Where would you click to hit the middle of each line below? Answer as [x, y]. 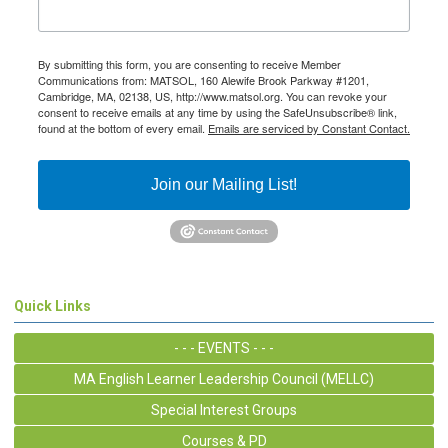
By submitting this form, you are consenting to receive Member [189, 64]
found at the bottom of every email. [123, 128]
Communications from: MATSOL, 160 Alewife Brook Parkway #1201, [203, 80]
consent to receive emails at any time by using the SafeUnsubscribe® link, [217, 112]
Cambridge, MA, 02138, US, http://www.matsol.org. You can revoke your [212, 96]
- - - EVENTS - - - [224, 348]
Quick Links [52, 306]
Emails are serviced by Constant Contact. [309, 128]
